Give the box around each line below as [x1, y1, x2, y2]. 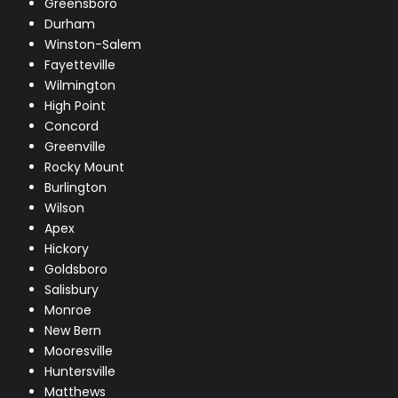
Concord [44, 117, 99, 136]
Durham [44, 15, 96, 34]
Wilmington [44, 76, 116, 95]
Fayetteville [44, 56, 116, 75]
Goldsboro [44, 260, 108, 279]
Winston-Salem [44, 36, 142, 54]
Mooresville [44, 342, 114, 361]
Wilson [44, 199, 85, 218]
